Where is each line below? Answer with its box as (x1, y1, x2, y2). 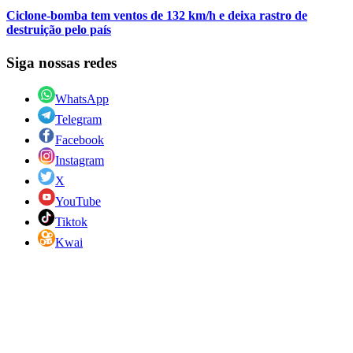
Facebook (55, 133, 104, 147)
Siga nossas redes (6, 54, 117, 71)
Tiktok (55, 215, 87, 229)
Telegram (55, 113, 102, 127)
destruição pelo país (6, 23, 111, 37)
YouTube (55, 195, 101, 209)
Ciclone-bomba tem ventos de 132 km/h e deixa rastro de (6, 9, 307, 23)
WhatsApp (55, 92, 109, 106)
